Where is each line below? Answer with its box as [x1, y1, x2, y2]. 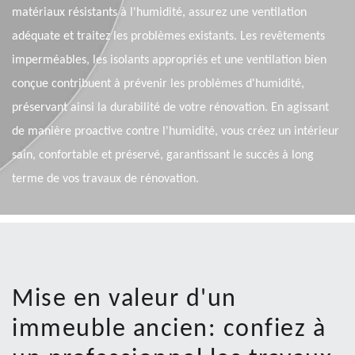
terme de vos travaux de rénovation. [12, 173, 199, 186]
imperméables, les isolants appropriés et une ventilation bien [12, 54, 326, 67]
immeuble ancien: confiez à [12, 317, 326, 343]
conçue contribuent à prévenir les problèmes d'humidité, [12, 78, 304, 91]
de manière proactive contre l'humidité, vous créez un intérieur [12, 125, 339, 139]
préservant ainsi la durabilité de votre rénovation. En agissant [12, 101, 329, 115]
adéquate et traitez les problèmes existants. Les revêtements [12, 30, 325, 44]
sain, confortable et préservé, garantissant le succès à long [12, 149, 314, 162]
